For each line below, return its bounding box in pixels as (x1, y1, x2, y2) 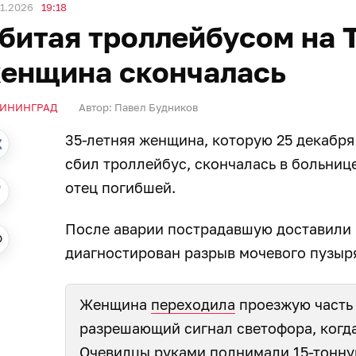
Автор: (79, 100, 112, 114)
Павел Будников (114, 100, 198, 114)
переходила (151, 295, 235, 313)
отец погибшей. (65, 178, 176, 196)
